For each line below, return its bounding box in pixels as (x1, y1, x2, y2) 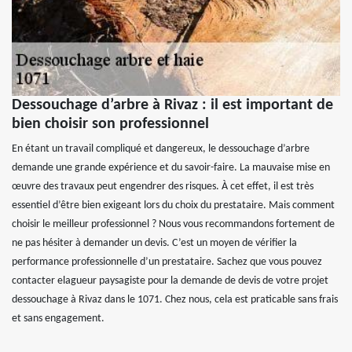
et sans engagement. (12, 312, 104, 324)
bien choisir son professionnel (12, 115, 209, 132)
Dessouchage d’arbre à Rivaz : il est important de (12, 97, 333, 113)
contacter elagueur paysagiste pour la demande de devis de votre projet (12, 274, 328, 287)
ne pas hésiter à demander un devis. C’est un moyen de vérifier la (12, 236, 297, 249)
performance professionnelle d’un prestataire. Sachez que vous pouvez (12, 255, 322, 268)
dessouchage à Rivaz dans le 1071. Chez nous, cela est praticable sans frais (12, 293, 338, 306)
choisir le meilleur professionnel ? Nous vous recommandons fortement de (12, 218, 335, 230)
